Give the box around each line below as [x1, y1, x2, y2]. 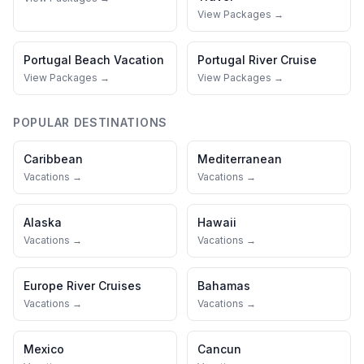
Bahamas [197, 279, 250, 292]
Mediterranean [197, 152, 282, 166]
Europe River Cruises [24, 279, 141, 292]
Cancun [197, 342, 241, 356]
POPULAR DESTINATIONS [13, 115, 167, 129]
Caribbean [24, 152, 83, 166]
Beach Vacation [75, 53, 164, 67]
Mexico [24, 342, 64, 356]
